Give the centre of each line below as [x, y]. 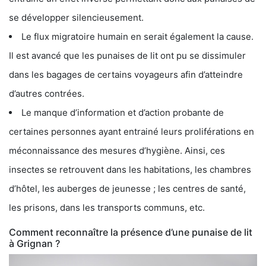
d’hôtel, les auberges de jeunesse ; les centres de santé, [127, 188]
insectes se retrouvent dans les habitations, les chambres [130, 169]
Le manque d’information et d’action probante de [123, 112]
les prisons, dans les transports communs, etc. [107, 207]
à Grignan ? [34, 243]
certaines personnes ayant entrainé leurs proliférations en [132, 131]
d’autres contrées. [47, 93]
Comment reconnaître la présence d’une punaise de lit [131, 232]
